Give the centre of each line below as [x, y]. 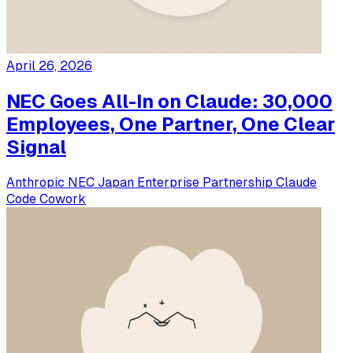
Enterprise [170, 182]
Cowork [63, 199]
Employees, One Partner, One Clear [171, 124]
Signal [36, 147]
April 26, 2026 [49, 65]
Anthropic [37, 182]
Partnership [239, 182]
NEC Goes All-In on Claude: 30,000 [169, 101]
